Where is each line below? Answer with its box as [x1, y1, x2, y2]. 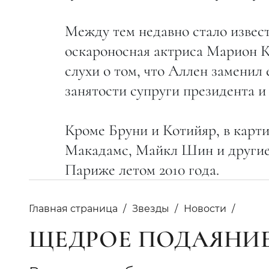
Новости [184, 202, 226, 214]
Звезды [132, 202, 169, 214]
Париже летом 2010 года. [65, 160, 219, 179]
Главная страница [29, 202, 118, 214]
